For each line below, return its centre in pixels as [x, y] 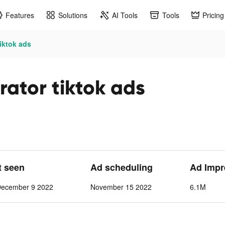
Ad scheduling [122, 167]
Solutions [73, 15]
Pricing [213, 15]
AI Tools [125, 15]
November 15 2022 [121, 187]
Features [20, 15]
